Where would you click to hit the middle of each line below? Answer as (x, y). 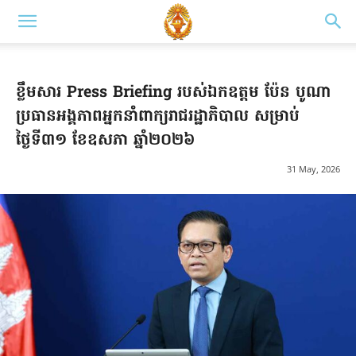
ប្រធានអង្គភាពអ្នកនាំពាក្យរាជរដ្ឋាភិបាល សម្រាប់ (158, 117)
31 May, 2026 (313, 169)
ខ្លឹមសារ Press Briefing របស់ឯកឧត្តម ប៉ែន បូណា (173, 93)
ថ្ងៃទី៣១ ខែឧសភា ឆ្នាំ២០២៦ (105, 141)
